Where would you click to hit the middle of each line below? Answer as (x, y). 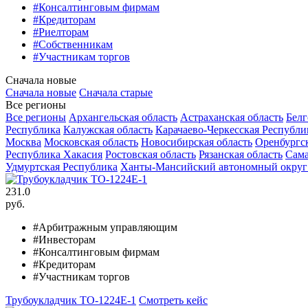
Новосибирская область (197, 142)
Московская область (91, 142)
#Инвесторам (64, 239)
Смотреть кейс (173, 300)
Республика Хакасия (54, 154)
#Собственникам (73, 44)
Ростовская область (151, 154)
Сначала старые (116, 92)
